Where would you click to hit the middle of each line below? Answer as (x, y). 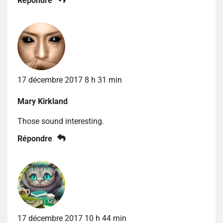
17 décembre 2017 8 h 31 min (70, 80)
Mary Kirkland (43, 101)
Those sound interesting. (61, 121)
